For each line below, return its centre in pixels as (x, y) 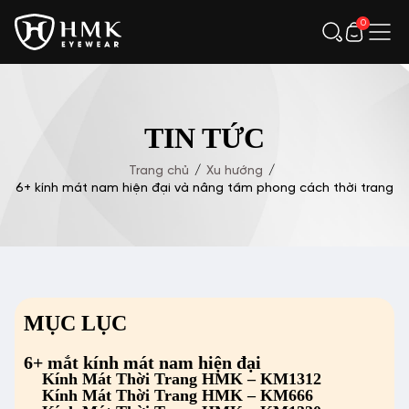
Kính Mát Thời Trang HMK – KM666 (178, 395)
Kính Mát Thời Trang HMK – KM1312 (182, 379)
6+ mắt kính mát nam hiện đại (142, 362)
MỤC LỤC (75, 323)
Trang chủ (159, 171)
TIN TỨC (204, 138)
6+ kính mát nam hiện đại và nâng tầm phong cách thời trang (204, 189)
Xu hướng (235, 171)
